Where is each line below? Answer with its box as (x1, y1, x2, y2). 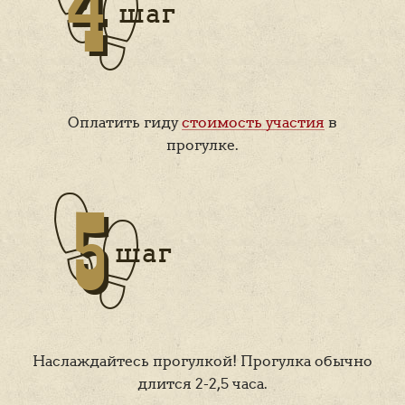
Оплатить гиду (68, 113, 182, 131)
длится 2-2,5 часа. (137, 374, 268, 392)
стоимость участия (182, 113, 325, 131)
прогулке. (166, 136, 239, 154)
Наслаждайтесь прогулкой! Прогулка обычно (33, 352, 372, 370)
